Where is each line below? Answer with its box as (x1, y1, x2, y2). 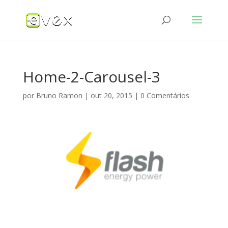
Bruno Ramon (36, 91, 82, 100)
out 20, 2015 (90, 91, 132, 100)
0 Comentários (140, 91, 189, 100)
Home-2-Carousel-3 (22, 66, 160, 87)
